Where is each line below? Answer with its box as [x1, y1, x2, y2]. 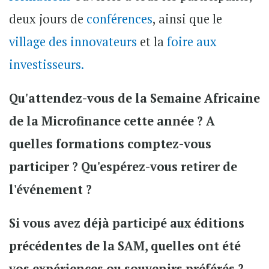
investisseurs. [9, 56, 86, 73]
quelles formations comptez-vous [9, 135, 211, 152]
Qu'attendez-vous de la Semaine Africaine [9, 89, 260, 106]
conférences [86, 10, 153, 27]
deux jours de [9, 10, 86, 27]
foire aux [164, 33, 217, 50]
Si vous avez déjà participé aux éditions [9, 214, 244, 231]
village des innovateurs [9, 33, 140, 50]
